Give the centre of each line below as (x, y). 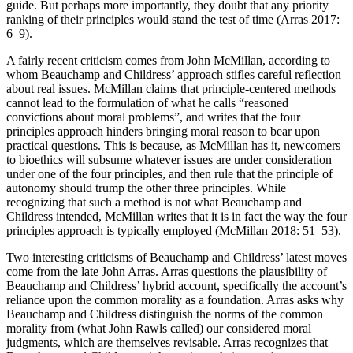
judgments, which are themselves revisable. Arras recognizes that (167, 343)
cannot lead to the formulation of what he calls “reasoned (147, 103)
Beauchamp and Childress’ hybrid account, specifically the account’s (176, 286)
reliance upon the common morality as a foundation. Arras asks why (175, 300)
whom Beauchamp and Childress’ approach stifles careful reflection (174, 75)
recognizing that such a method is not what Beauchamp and (154, 203)
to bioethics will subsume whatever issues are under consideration (169, 160)
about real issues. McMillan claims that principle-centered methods (171, 89)
